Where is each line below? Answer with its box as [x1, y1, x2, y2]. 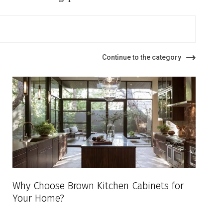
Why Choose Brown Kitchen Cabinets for [12, 179, 184, 192]
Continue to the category [102, 53, 181, 62]
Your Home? [12, 192, 65, 204]
